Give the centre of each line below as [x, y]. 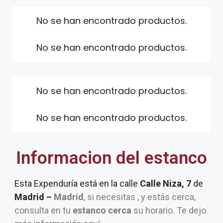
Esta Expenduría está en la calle [77, 183]
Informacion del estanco [111, 158]
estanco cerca [102, 210]
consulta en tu [44, 210]
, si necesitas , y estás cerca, [140, 197]
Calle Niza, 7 [167, 183]
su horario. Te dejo [169, 210]
